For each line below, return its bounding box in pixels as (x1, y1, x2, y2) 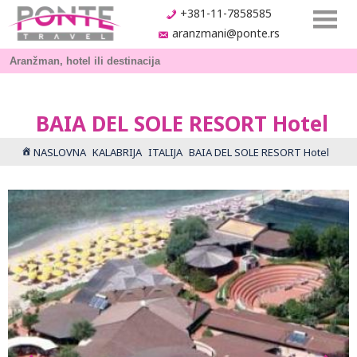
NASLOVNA (33, 145, 86, 159)
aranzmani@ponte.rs (172, 25, 280, 41)
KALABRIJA (92, 145, 142, 159)
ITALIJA (148, 145, 182, 159)
